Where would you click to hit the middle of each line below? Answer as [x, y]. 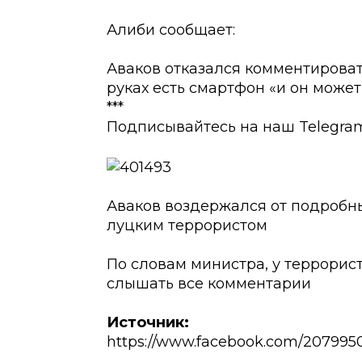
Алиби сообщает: [171, 30]
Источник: [148, 322]
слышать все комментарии [209, 283]
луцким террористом [187, 225]
